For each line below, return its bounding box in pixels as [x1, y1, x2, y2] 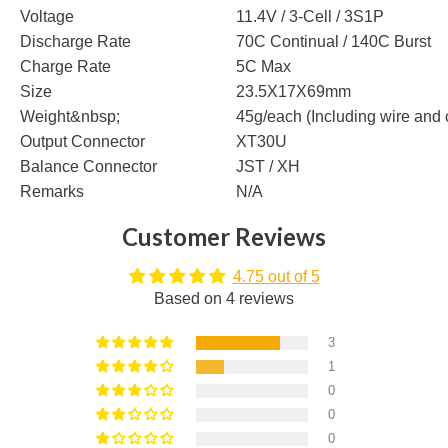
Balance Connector [20, 157, 157, 175]
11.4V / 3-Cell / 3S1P [236, 7, 384, 25]
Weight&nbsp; [20, 107, 120, 125]
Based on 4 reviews [154, 289, 294, 307]
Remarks [20, 182, 84, 200]
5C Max [236, 57, 291, 75]
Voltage [20, 7, 74, 25]
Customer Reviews [122, 221, 326, 251]
